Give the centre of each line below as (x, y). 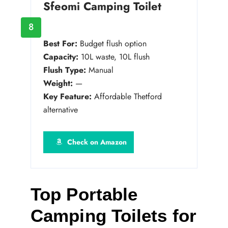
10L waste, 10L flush (114, 56)
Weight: (58, 83)
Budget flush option (112, 43)
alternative (61, 109)
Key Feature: (67, 96)
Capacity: (61, 56)
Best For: (60, 43)
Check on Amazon (97, 142)
